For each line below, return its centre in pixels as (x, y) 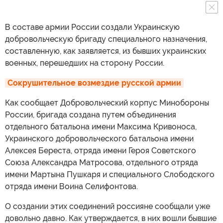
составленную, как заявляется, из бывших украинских (106, 51)
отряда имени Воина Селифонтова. (71, 187)
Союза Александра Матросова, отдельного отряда (102, 163)
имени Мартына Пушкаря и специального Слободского (110, 175)
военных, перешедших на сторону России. (85, 63)
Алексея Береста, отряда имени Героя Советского (101, 151)
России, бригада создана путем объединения (91, 115)
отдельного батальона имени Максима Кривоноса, (101, 127)
